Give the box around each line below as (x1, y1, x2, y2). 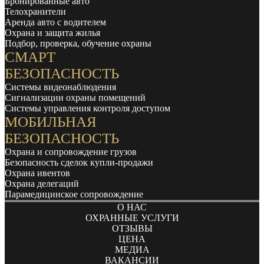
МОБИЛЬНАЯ (5, 113, 97, 130)
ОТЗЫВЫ (111, 223, 153, 233)
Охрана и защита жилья (5, 27, 100, 38)
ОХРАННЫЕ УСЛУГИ (85, 213, 179, 223)
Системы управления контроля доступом (5, 103, 170, 113)
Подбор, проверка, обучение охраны (5, 38, 151, 48)
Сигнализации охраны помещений (5, 92, 146, 103)
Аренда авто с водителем (5, 16, 106, 27)
